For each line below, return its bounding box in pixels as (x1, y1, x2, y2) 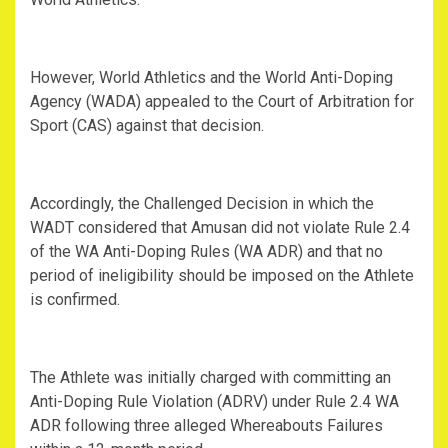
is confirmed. (30, 290, 120, 310)
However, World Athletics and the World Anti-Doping (30, 68, 393, 88)
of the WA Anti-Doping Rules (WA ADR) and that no (30, 242, 383, 262)
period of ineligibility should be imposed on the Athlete (30, 266, 414, 286)
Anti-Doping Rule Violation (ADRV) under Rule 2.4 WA (30, 392, 399, 412)
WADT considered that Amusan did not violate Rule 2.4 (30, 218, 410, 238)
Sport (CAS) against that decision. (30, 116, 264, 136)
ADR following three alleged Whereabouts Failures (30, 416, 383, 436)
